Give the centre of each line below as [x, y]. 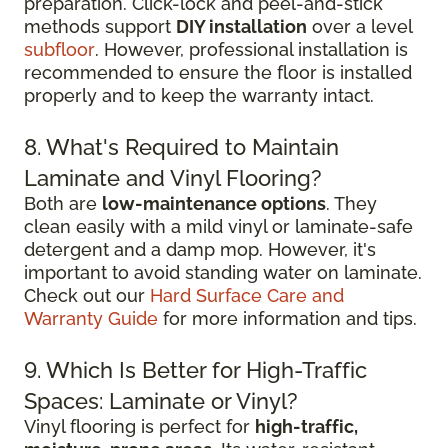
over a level [359, 26]
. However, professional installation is [251, 49]
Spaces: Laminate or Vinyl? [161, 401]
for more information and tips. [287, 318]
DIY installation [241, 26]
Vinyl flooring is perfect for [139, 426]
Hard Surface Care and [247, 295]
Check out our [87, 295]
